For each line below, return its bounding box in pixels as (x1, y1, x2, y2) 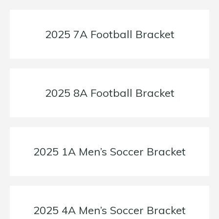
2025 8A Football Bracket (44, 86, 175, 100)
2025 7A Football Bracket (44, 27, 175, 42)
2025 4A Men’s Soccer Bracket (33, 203, 186, 218)
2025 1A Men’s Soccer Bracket (33, 145, 186, 159)
